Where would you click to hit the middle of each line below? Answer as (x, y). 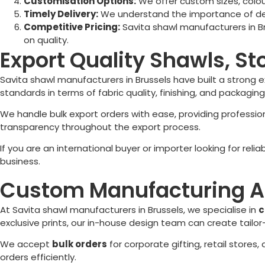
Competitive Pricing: (72, 27)
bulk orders (80, 244)
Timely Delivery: (61, 14)
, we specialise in (221, 209)
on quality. (46, 40)
